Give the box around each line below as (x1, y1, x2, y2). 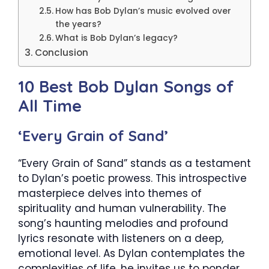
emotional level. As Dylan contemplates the (18, 246, 245, 261)
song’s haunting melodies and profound (18, 216, 228, 231)
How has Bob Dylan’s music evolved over (55, 5, 231, 17)
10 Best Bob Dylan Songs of (18, 76, 234, 97)
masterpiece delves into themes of (18, 186, 202, 201)
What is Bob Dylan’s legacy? (55, 32, 178, 44)
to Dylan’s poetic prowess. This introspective (18, 171, 247, 186)
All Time (18, 95, 82, 116)
